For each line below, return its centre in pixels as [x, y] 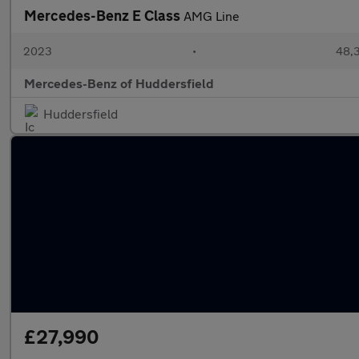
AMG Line [212, 16]
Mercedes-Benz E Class [104, 15]
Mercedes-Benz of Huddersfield [119, 83]
